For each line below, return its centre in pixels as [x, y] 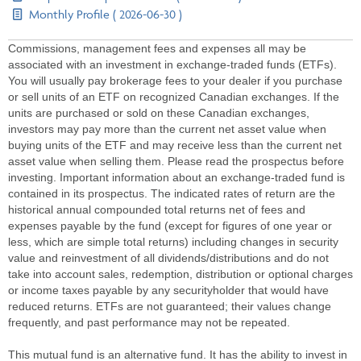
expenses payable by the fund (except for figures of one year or [170, 226]
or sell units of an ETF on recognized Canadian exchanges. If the [174, 97]
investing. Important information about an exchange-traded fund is [176, 178]
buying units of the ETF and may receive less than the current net [175, 145]
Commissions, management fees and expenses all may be [157, 49]
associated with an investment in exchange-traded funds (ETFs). [172, 65]
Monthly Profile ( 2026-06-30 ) [104, 15]
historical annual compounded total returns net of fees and [157, 210]
